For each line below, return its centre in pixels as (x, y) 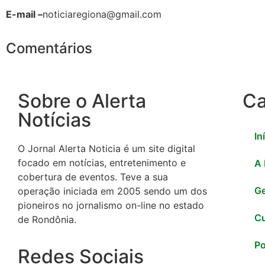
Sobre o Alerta (82, 101)
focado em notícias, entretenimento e (102, 163)
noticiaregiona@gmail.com (102, 14)
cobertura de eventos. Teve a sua (93, 177)
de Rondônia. (47, 220)
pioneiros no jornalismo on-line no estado (111, 206)
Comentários (49, 49)
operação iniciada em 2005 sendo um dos (112, 191)
